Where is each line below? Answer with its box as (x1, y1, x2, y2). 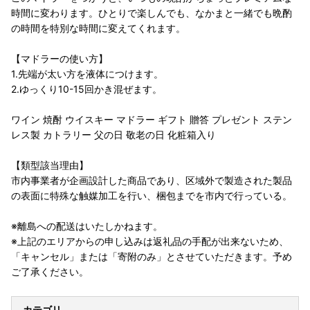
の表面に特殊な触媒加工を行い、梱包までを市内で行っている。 (11, 190, 292, 202)
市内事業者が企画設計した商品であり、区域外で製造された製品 (11, 174, 292, 187)
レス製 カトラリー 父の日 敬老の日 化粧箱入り (11, 129, 216, 141)
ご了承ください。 (11, 266, 89, 278)
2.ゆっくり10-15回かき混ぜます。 (11, 83, 162, 95)
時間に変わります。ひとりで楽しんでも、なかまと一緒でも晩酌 (11, 7, 292, 19)
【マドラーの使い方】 (11, 53, 108, 65)
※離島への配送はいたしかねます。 (11, 220, 163, 232)
